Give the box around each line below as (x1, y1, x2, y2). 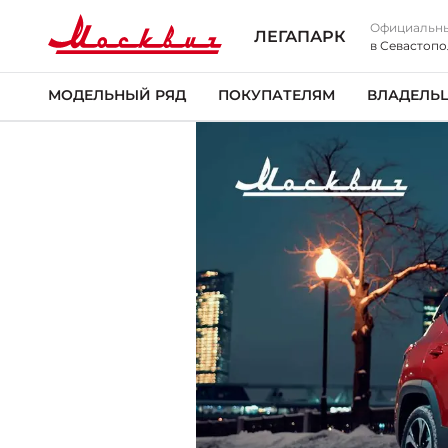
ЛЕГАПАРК (254, 27, 346, 46)
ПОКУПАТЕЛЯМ (218, 86, 335, 104)
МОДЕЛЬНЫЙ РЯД (48, 86, 186, 104)
